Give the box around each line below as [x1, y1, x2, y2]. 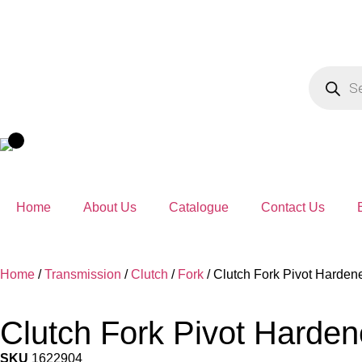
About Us [83, 200, 137, 214]
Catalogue [169, 200, 229, 214]
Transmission [44, 267, 121, 281]
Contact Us [261, 200, 325, 214]
